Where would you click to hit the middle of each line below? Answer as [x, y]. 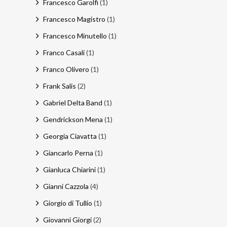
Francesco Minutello [75, 36]
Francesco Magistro [74, 19]
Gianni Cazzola [66, 186]
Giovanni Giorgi [67, 220]
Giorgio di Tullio [67, 203]
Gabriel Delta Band [72, 103]
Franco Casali [64, 52]
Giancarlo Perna [68, 153]
